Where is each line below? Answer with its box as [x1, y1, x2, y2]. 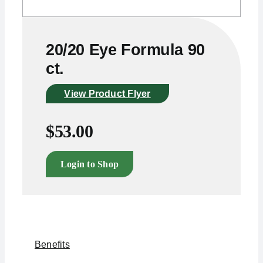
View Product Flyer [64, 89, 151, 99]
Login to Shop [60, 159, 119, 169]
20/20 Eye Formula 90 [45, 41, 205, 59]
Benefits [34, 240, 70, 249]
